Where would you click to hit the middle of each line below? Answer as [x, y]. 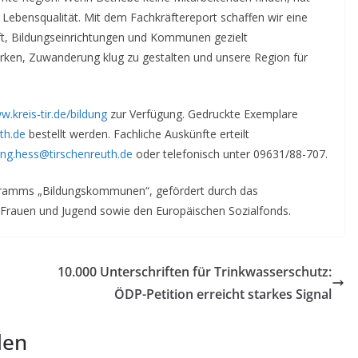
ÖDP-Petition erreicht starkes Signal [223, 294]
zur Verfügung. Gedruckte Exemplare [203, 113]
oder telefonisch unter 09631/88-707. [230, 153]
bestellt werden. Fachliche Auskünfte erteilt [137, 133]
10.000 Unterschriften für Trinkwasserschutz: [195, 271]
